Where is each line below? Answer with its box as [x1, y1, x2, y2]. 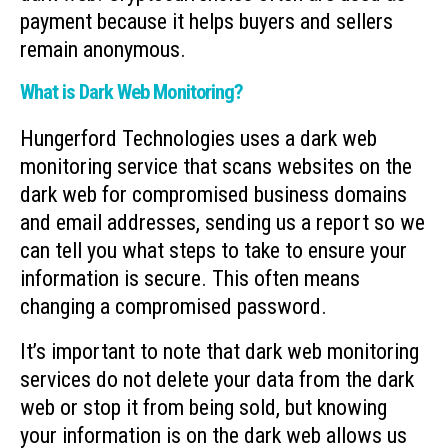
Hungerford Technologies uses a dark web [20, 126, 377, 152]
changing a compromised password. [20, 294, 327, 320]
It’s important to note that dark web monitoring [20, 338, 419, 364]
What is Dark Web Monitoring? [20, 80, 244, 105]
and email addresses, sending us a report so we [20, 210, 425, 236]
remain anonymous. [20, 36, 186, 62]
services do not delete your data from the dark [20, 366, 414, 392]
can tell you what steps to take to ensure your [20, 238, 407, 264]
